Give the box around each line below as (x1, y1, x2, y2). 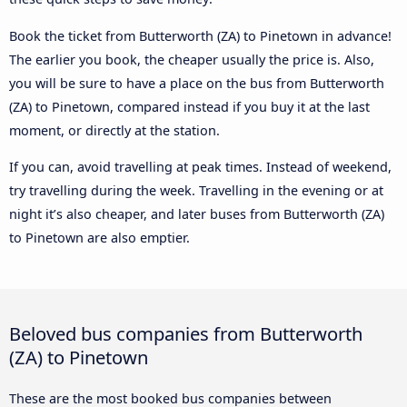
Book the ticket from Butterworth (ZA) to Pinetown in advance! (9, 26, 392, 45)
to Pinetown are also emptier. (9, 229, 190, 247)
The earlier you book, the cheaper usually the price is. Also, (9, 50, 374, 68)
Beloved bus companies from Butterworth (9, 321, 362, 347)
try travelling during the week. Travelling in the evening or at (9, 182, 383, 200)
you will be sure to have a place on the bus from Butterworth (9, 74, 384, 92)
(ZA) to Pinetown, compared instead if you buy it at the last (9, 97, 370, 115)
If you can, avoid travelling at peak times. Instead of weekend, (9, 158, 392, 176)
